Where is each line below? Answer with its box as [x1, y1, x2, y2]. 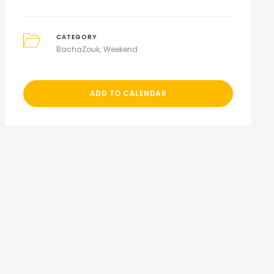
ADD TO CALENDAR [89, 88, 167, 98]
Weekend [103, 44, 138, 54]
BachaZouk [56, 44, 100, 54]
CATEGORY [56, 33, 98, 41]
